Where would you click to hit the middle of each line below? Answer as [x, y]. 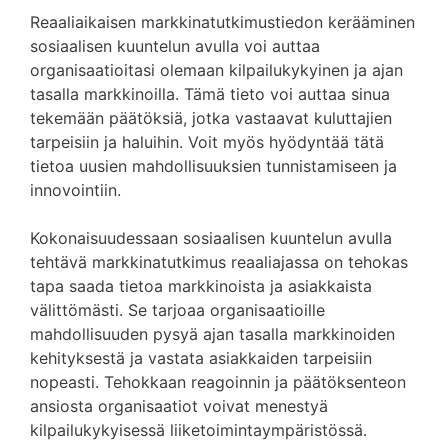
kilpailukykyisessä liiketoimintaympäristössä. [198, 430]
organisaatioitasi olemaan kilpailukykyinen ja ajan [216, 70]
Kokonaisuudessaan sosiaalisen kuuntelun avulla [211, 238]
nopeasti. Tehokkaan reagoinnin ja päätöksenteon [218, 382]
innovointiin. [75, 190]
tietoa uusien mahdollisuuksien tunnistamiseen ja [213, 166]
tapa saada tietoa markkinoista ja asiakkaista [201, 286]
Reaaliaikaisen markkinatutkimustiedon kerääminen [222, 22]
